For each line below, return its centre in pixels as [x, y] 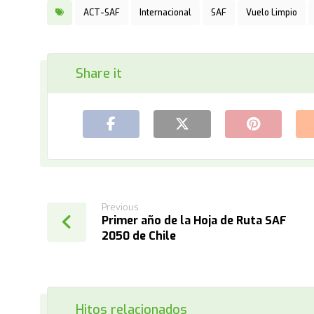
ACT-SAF [102, 12]
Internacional [166, 12]
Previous [121, 207]
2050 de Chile [139, 235]
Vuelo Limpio [272, 12]
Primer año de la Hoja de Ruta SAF [194, 220]
